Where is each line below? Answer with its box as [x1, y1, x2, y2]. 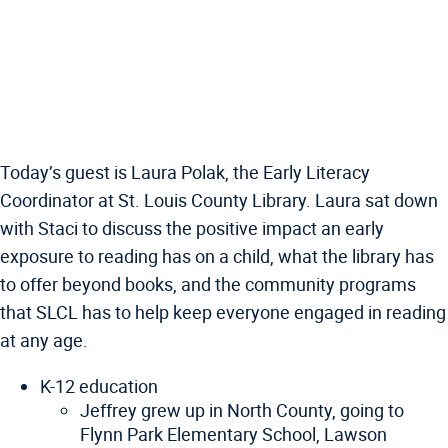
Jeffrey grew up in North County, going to [80, 398, 404, 422]
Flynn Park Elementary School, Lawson [80, 422, 387, 446]
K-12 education [40, 374, 158, 398]
